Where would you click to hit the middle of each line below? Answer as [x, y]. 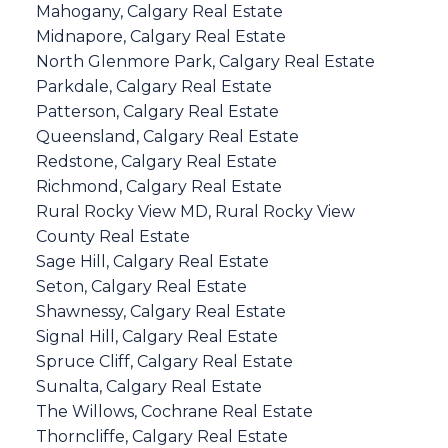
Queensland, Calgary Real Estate [167, 136]
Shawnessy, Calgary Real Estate [160, 311]
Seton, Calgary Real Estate [141, 286]
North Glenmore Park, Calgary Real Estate [205, 61]
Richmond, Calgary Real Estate [158, 186]
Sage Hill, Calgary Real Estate [152, 261]
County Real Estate [112, 236]
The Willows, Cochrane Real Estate [174, 411]
